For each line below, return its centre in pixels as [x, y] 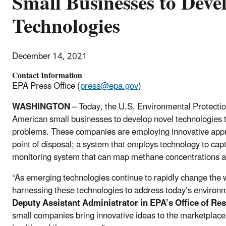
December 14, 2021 [50, 56]
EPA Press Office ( [46, 86]
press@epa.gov [109, 86]
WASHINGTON [41, 107]
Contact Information [47, 75]
